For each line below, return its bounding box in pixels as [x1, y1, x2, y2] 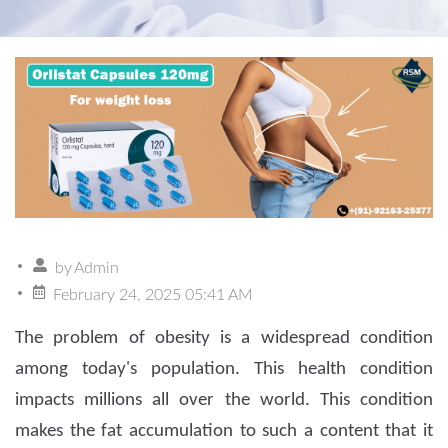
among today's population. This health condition [15, 360, 433, 380]
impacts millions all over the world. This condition [15, 391, 433, 411]
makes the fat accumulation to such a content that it [15, 422, 433, 442]
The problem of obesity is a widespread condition [15, 329, 433, 349]
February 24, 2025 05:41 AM [53, 287, 253, 304]
